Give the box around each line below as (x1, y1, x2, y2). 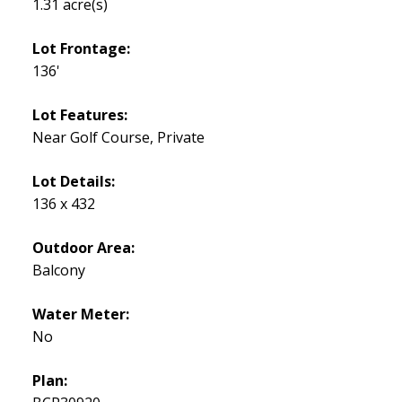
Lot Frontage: (31, 38, 130, 58)
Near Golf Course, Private (31, 127, 205, 147)
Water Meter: (31, 303, 129, 324)
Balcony (31, 259, 85, 280)
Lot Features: (31, 104, 127, 125)
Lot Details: (31, 170, 115, 191)
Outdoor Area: (31, 237, 135, 258)
